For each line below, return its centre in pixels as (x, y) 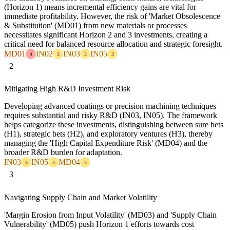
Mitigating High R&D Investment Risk (67, 89)
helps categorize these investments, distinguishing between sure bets (114, 125)
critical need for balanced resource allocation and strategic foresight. (113, 44)
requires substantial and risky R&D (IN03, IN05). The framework (111, 116)
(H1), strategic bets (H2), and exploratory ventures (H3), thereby (108, 134)
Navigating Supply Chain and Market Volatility (81, 197)
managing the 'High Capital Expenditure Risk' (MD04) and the (106, 143)
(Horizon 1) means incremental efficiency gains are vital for (100, 7)
